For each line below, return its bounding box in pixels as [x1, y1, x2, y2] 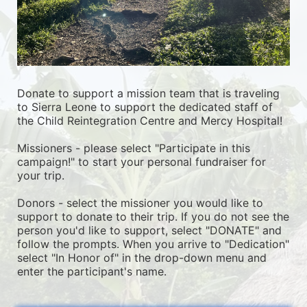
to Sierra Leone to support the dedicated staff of [17, 99, 273, 114]
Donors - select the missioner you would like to [17, 195, 263, 210]
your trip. [17, 168, 64, 182]
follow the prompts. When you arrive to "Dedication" [17, 236, 289, 251]
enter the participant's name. [17, 264, 167, 278]
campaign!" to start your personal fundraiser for [17, 154, 266, 169]
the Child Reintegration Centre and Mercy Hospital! [17, 113, 282, 127]
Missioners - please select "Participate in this [17, 140, 250, 155]
